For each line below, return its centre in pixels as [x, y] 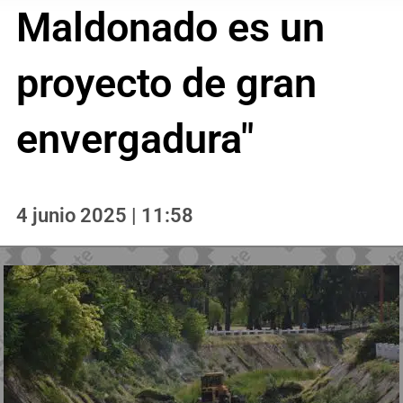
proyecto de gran [166, 83]
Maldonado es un [170, 27]
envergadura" [134, 139]
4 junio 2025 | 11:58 [104, 215]
